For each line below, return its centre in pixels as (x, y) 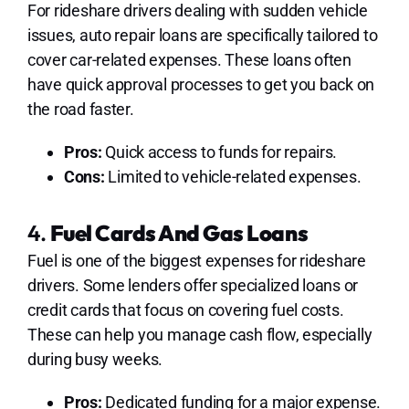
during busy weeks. (95, 359)
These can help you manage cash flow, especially (199, 334)
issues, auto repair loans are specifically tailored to (202, 35)
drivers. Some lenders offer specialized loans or (193, 285)
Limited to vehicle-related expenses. (233, 176)
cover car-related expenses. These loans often (189, 59)
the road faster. (80, 109)
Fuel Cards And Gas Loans (179, 232)
